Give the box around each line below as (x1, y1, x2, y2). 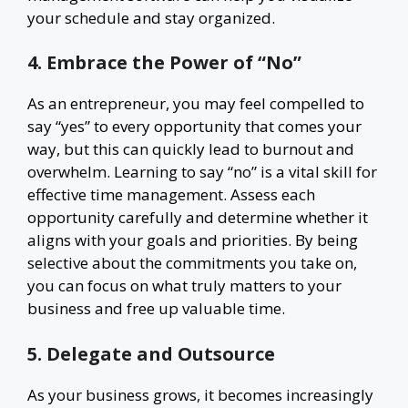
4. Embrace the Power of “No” (27, 50, 301, 75)
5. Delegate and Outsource (27, 341, 275, 366)
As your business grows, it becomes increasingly (27, 383, 373, 405)
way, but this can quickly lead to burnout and (27, 138, 354, 159)
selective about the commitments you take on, (27, 252, 357, 273)
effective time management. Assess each (27, 184, 315, 205)
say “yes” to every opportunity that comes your (27, 116, 362, 137)
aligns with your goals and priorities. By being (27, 229, 358, 250)
